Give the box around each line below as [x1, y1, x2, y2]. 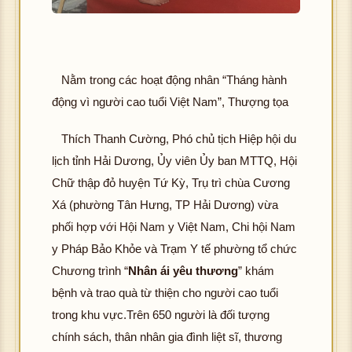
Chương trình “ [52, 264, 128, 278]
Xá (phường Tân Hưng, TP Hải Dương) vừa [52, 198, 278, 212]
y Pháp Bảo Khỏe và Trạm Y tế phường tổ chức [52, 242, 297, 256]
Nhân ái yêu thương [128, 264, 238, 278]
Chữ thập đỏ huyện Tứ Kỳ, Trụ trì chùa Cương [52, 176, 290, 190]
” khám [238, 264, 274, 278]
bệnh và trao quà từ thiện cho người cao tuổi [52, 286, 278, 300]
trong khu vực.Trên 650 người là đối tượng [52, 308, 269, 322]
